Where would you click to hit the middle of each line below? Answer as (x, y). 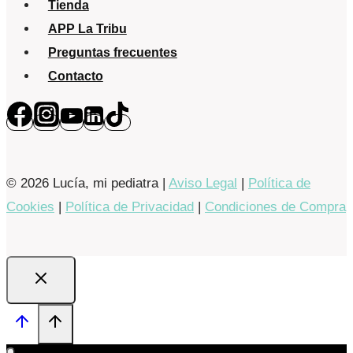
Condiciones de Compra (275, 206)
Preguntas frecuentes (112, 52)
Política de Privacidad (130, 206)
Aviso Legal (203, 183)
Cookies (30, 206)
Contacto (75, 76)
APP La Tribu (87, 28)
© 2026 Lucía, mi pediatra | (87, 183)
